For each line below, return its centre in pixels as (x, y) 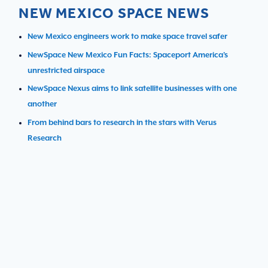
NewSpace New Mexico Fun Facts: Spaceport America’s (128, 55)
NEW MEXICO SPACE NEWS (114, 13)
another (42, 105)
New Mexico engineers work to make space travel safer (128, 37)
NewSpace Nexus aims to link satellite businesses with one (133, 89)
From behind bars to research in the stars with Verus (122, 123)
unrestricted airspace (66, 71)
